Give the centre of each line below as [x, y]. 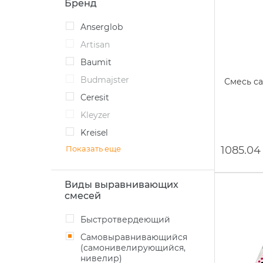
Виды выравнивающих [122, 185]
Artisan [98, 45]
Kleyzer [98, 115]
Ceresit [98, 97]
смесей [83, 196]
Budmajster [108, 80]
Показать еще [93, 149]
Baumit [99, 62]
